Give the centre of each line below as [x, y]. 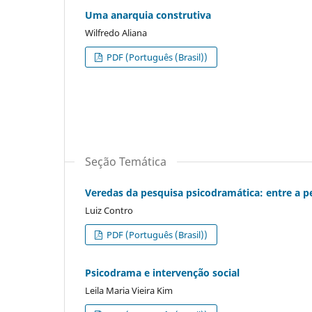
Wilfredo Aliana [116, 32]
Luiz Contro [109, 210]
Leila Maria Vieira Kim [129, 290]
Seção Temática [126, 161]
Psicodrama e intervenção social [162, 272]
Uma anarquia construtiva [148, 15]
